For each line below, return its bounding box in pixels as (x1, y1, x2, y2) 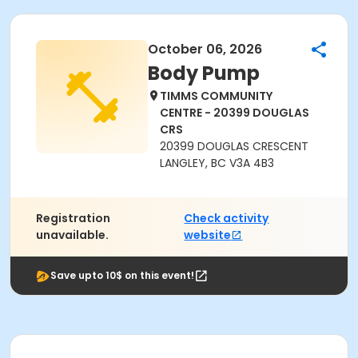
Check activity (184, 210, 269, 226)
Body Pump (148, 60, 260, 86)
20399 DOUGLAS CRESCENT (160, 138, 308, 154)
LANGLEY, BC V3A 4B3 (160, 155, 274, 171)
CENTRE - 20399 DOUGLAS (160, 105, 309, 121)
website (184, 227, 232, 243)
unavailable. (36, 227, 109, 243)
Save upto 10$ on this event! (50, 268, 194, 282)
